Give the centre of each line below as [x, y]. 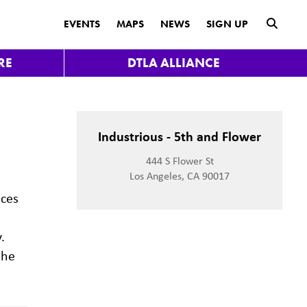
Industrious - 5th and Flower [180, 136]
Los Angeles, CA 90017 [180, 176]
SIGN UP [227, 24]
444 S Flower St [180, 161]
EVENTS [82, 24]
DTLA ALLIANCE [173, 63]
